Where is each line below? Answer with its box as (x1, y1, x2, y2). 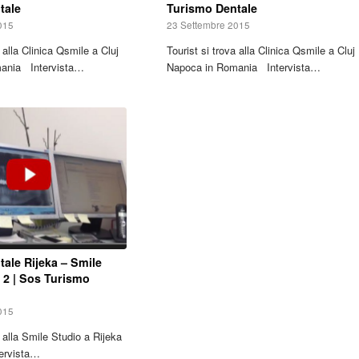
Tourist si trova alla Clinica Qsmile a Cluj (166, 42, 355, 58)
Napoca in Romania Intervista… (166, 58, 321, 75)
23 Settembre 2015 (166, 18, 250, 31)
